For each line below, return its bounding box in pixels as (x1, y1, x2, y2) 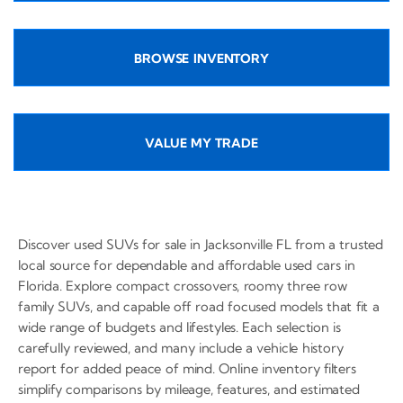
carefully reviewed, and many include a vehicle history (18, 338, 344, 356)
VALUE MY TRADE (145, 134, 258, 151)
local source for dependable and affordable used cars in (18, 255, 356, 273)
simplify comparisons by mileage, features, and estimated (18, 380, 360, 398)
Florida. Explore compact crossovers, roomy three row (18, 276, 347, 294)
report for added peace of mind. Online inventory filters (18, 359, 356, 377)
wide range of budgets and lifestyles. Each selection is (18, 318, 342, 336)
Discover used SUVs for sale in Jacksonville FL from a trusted (18, 235, 384, 253)
